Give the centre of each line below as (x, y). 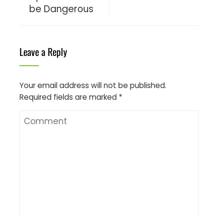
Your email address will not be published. (93, 85)
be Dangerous (61, 9)
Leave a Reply (43, 51)
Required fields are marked (69, 97)
